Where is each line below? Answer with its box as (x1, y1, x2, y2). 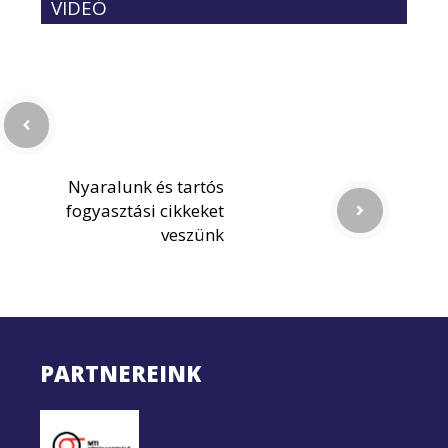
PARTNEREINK (40, 357, 201, 388)
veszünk (161, 222, 224, 246)
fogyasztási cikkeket (66, 198, 224, 222)
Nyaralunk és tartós (68, 174, 224, 198)
